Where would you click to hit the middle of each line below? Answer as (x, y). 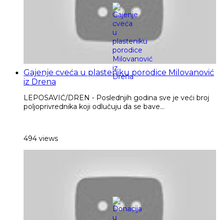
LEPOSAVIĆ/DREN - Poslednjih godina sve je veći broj (116, 98)
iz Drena (40, 82)
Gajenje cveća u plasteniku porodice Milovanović (119, 73)
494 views (41, 138)
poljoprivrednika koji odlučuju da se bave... (94, 107)
